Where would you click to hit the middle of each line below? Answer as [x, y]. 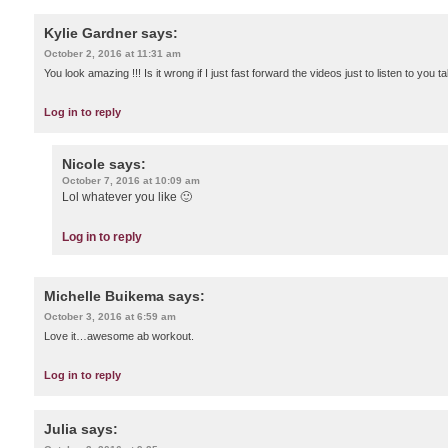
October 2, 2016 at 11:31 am [112, 53]
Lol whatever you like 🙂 [127, 196]
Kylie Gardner [90, 32]
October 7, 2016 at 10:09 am [131, 180]
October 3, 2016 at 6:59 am [110, 316]
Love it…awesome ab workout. [119, 335]
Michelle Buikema [104, 295]
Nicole [83, 163]
